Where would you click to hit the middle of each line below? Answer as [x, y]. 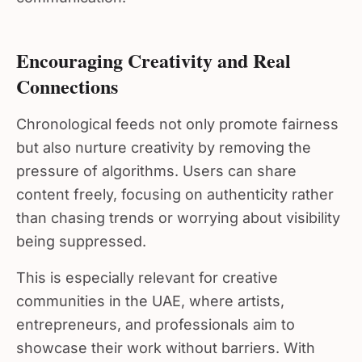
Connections [67, 80]
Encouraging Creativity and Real [154, 54]
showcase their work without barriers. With [166, 341]
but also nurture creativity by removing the [164, 141]
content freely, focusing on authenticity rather [175, 188]
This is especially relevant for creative [147, 271]
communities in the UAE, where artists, [150, 295]
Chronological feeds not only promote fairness [177, 118]
